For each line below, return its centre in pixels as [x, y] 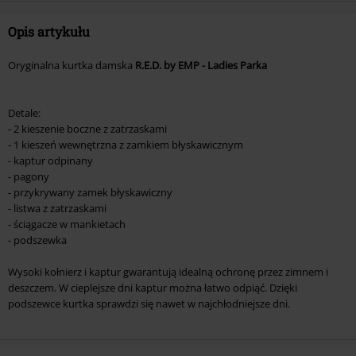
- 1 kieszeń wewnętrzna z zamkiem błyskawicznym [126, 145]
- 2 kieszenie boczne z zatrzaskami [87, 129]
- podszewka [37, 240]
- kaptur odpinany [50, 161]
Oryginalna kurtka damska [72, 66]
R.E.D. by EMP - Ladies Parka [201, 66]
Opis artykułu [49, 32]
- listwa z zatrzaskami [57, 209]
